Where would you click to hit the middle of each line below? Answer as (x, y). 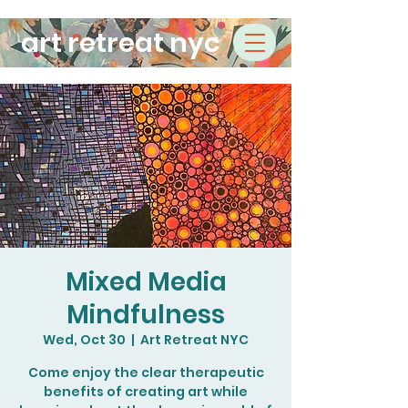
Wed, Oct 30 (84, 340)
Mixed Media (146, 282)
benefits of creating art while (146, 392)
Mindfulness (146, 315)
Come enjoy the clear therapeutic (146, 372)
